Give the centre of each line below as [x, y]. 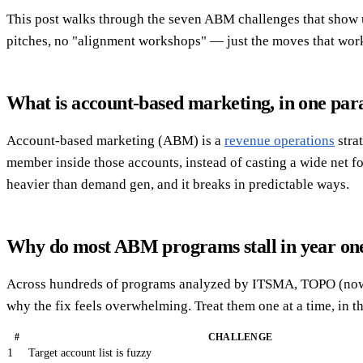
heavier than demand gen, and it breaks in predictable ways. [178, 185]
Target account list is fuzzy [90, 353]
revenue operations [280, 141]
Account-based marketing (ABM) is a [115, 141]
